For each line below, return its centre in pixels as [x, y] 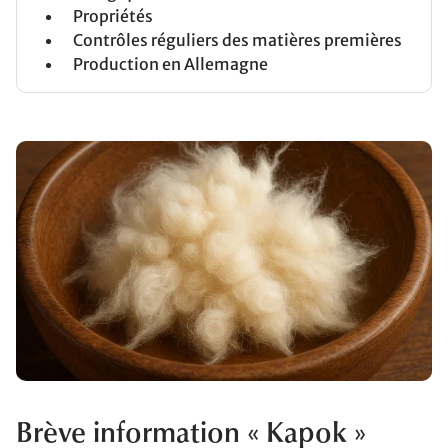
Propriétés [113, 16]
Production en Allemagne [170, 64]
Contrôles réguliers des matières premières [237, 40]
